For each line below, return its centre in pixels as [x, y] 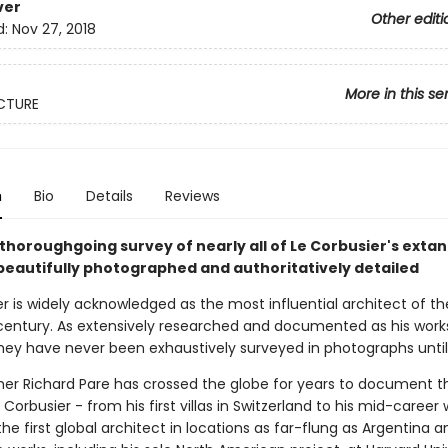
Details [109, 196]
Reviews [192, 196]
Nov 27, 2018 [53, 29]
